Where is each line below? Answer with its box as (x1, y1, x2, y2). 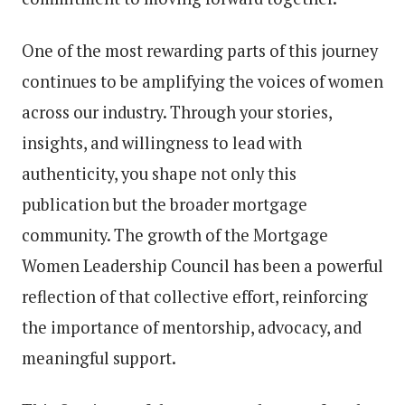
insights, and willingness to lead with (22, 131, 302, 154)
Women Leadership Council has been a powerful (22, 254, 383, 277)
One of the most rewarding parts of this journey (22, 39, 378, 61)
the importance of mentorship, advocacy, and (22, 316, 362, 338)
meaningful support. (22, 346, 176, 369)
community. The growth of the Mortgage (22, 223, 328, 246)
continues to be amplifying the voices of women (22, 70, 383, 92)
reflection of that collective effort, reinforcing (22, 285, 368, 307)
